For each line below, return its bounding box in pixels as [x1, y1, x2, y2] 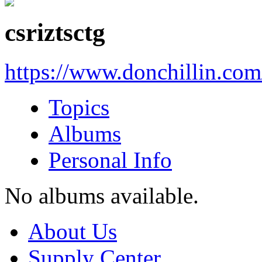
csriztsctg [5, 18, 105, 46]
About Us [28, 218, 117, 244]
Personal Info [49, 147, 172, 173]
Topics [49, 94, 109, 120]
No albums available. [5, 182, 199, 208]
